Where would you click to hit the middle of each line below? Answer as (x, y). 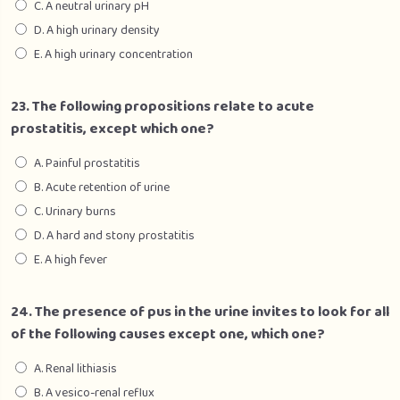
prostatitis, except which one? (112, 129)
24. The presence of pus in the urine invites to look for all (200, 312)
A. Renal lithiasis (75, 369)
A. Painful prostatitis (87, 163)
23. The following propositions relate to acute (162, 107)
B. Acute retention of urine (102, 187)
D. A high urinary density (97, 30)
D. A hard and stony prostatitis (114, 236)
